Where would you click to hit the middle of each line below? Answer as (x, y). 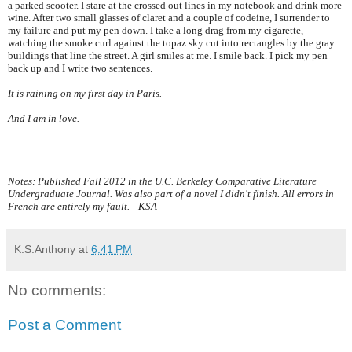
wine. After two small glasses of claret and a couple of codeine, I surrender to (169, 18)
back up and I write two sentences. (80, 69)
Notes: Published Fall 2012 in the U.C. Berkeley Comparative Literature (162, 182)
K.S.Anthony (45, 249)
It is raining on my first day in (72, 94)
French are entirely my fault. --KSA (84, 207)
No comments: (57, 291)
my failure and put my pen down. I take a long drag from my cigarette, (156, 31)
